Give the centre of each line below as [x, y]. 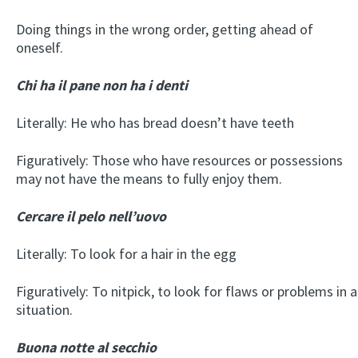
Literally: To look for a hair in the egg [126, 253]
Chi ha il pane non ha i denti [102, 85]
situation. [44, 309]
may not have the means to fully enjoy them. [149, 178]
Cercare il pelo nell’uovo [91, 216]
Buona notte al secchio [86, 347]
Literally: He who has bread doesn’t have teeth [155, 122]
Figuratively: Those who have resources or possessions [179, 160]
